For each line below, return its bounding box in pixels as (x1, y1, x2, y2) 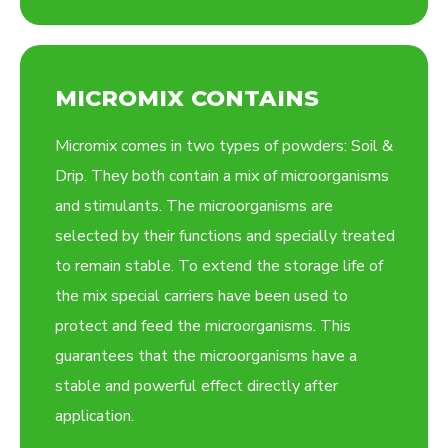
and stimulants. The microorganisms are (55, 195, 333, 218)
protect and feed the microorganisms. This (55, 315, 351, 338)
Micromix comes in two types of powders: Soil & (55, 135, 393, 158)
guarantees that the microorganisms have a (55, 345, 357, 368)
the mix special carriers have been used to (55, 285, 348, 308)
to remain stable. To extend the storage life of (55, 255, 383, 278)
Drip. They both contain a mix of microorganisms (55, 165, 389, 188)
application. (55, 405, 134, 428)
